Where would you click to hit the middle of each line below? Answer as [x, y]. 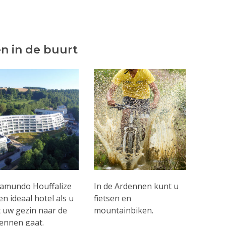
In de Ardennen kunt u [136, 186]
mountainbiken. [123, 211]
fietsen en [112, 199]
